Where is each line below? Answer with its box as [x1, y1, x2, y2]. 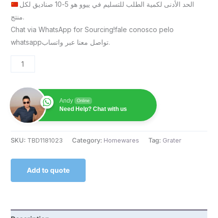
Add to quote [26, 165, 70, 174]
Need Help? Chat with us [59, 106, 127, 113]
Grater [162, 136, 182, 144]
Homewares [103, 136, 139, 144]
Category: [72, 136, 104, 144]
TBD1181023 [27, 136, 63, 144]
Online [76, 98, 90, 104]
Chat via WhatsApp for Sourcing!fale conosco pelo [10, 25, 174, 34]
